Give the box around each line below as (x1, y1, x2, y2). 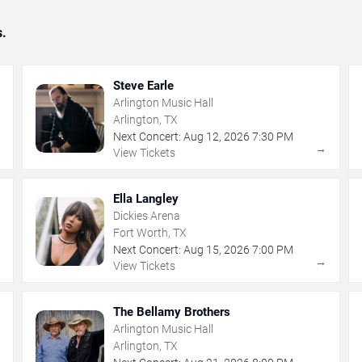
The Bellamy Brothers (113, 304, 231, 319)
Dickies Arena (113, 208, 181, 222)
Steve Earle (113, 78, 175, 93)
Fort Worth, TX (113, 225, 187, 239)
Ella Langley (113, 191, 179, 206)
